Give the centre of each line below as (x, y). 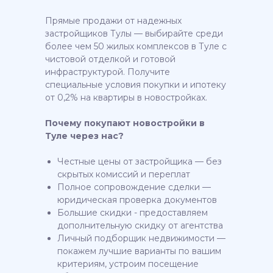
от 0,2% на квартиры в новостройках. (126, 97)
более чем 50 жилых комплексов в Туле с (136, 46)
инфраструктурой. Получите (108, 72)
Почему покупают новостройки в (125, 123)
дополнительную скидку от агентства (140, 225)
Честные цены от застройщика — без (140, 161)
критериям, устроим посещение (128, 264)
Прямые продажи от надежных (113, 21)
